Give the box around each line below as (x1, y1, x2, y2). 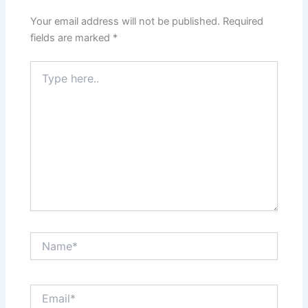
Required (223, 14, 264, 27)
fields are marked (30, 31, 113, 44)
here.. (30, 74, 56, 87)
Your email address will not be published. (30, 14, 221, 27)
